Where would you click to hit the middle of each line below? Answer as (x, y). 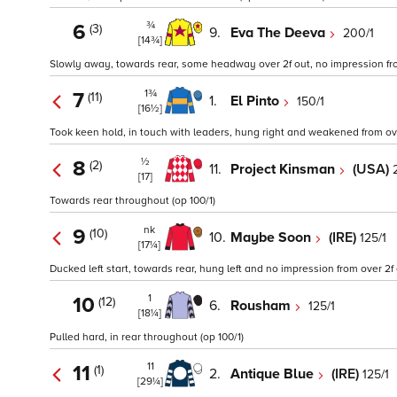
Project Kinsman (284, 169)
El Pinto (257, 101)
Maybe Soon (272, 237)
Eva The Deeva (280, 32)
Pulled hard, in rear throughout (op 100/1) (147, 338)
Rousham (262, 305)
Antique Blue (274, 374)
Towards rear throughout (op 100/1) (132, 201)
